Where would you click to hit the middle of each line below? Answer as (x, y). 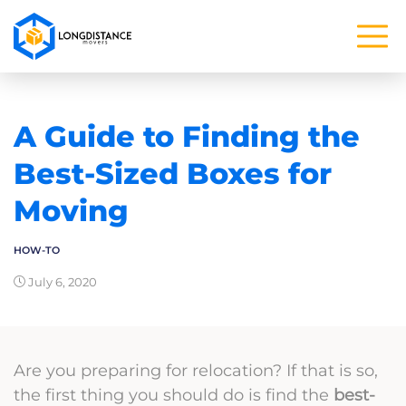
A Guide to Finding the (187, 136)
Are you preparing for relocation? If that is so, (196, 370)
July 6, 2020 (61, 282)
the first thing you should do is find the (171, 395)
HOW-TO (37, 250)
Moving (71, 211)
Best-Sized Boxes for (173, 174)
